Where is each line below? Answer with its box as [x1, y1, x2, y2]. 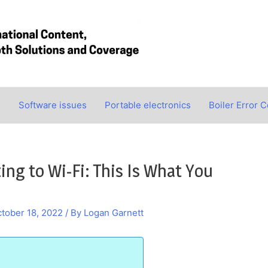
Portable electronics [105, 99, 191, 111]
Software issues [19, 99, 87, 111]
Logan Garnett [84, 207, 144, 218]
